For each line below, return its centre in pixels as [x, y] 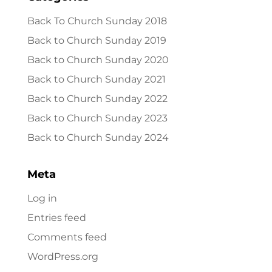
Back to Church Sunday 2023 [97, 118]
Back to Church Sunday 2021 [96, 79]
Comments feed [67, 237]
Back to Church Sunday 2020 [98, 60]
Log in [42, 198]
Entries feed [56, 218]
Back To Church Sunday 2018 [97, 21]
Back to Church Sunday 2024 [98, 138]
